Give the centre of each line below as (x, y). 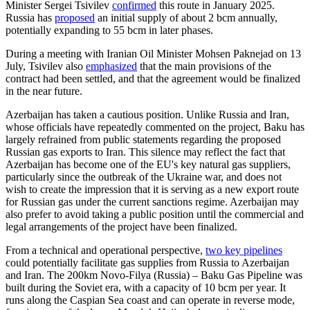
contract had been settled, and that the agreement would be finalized (153, 78)
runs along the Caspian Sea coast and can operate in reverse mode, (150, 300)
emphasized (111, 66)
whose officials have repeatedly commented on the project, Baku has (155, 127)
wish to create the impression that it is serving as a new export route (152, 189)
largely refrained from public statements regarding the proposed (143, 139)
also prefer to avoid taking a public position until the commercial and (155, 214)
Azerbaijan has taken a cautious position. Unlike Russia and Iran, (147, 114)
